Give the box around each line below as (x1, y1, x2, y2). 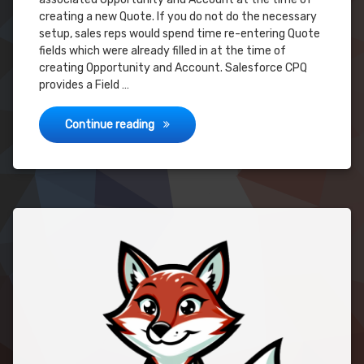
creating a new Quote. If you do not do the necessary (39, 10, 317, 24)
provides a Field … (39, 78, 129, 92)
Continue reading (65, 118, 157, 132)
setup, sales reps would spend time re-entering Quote (39, 27, 320, 41)
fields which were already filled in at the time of (39, 44, 286, 58)
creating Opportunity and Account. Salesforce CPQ (39, 61, 307, 75)
